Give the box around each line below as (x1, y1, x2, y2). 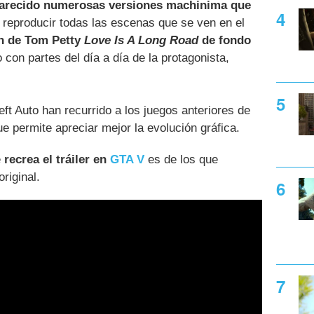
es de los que (144, 153, 218, 167)
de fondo (198, 33, 251, 47)
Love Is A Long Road (84, 33, 198, 47)
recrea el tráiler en (4, 153, 110, 167)
